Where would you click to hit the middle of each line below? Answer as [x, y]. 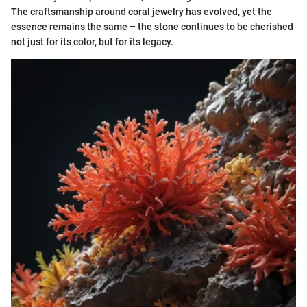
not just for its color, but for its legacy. [92, 41]
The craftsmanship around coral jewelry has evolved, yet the [142, 11]
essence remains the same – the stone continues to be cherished [152, 26]
